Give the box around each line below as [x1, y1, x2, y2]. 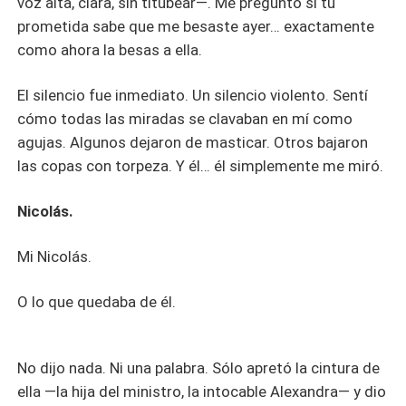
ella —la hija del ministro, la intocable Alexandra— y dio [17, 382, 387, 401]
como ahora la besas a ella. [17, 41, 203, 60]
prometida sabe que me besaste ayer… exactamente [17, 17, 375, 36]
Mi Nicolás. [17, 246, 92, 266]
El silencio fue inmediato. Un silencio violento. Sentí [17, 85, 369, 104]
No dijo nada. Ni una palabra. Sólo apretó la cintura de [17, 359, 381, 378]
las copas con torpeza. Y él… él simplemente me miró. [17, 156, 384, 175]
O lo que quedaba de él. [17, 292, 177, 311]
